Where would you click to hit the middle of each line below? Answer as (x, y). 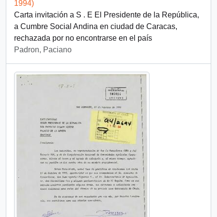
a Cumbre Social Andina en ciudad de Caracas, (96, 26)
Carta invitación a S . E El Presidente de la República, (107, 15)
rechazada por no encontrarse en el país (83, 38)
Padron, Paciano (43, 50)
